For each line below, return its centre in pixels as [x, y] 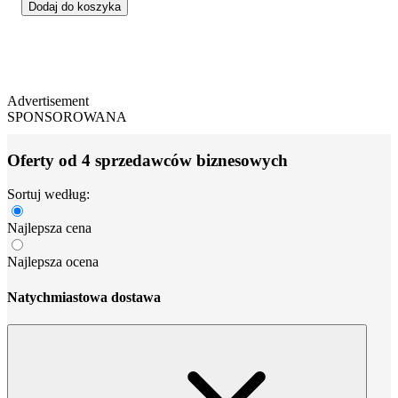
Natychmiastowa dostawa [84, 297]
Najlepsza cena [49, 228]
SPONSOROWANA [67, 116]
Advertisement [48, 100]
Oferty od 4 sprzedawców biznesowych [147, 160]
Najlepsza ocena [53, 262]
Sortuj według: [48, 195]
